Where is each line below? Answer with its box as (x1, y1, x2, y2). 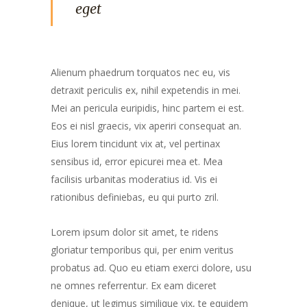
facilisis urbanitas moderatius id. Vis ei (51, 173, 217, 186)
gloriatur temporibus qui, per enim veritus (51, 243, 234, 256)
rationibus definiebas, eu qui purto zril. (51, 191, 219, 204)
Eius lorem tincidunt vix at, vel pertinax (51, 137, 220, 150)
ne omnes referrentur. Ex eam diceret (51, 279, 217, 292)
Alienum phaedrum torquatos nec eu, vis (51, 66, 230, 79)
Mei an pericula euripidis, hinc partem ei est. (51, 101, 244, 114)
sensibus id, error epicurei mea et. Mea (51, 155, 223, 168)
